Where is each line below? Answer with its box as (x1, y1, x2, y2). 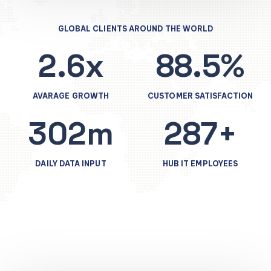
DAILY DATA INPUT (35, 158, 106, 168)
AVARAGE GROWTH (32, 91, 109, 100)
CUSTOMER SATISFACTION (148, 91, 253, 100)
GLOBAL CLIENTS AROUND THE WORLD (57, 24, 214, 33)
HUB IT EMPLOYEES (162, 158, 238, 168)
